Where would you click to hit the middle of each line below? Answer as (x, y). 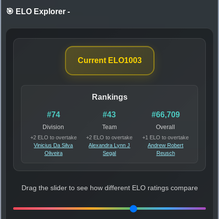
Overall (166, 127)
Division (54, 127)
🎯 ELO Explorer (37, 12)
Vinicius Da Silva (54, 145)
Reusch (165, 153)
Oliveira (53, 153)
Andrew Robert (166, 145)
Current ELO (101, 61)
